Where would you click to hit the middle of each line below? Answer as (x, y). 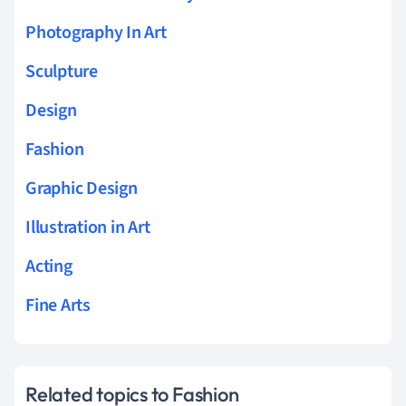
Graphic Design (82, 188)
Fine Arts (58, 305)
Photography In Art (96, 32)
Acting (49, 266)
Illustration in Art (88, 227)
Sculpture (62, 71)
